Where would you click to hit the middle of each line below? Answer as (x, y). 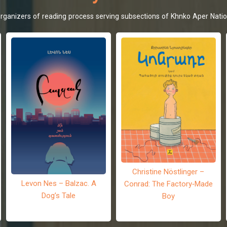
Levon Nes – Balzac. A (59, 183)
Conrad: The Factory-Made (168, 183)
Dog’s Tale (59, 195)
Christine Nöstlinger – (168, 171)
